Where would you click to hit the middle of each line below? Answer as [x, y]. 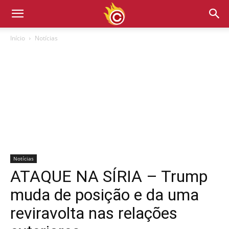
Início [18, 38]
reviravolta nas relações [94, 213]
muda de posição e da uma [105, 195]
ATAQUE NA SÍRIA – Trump [109, 176]
